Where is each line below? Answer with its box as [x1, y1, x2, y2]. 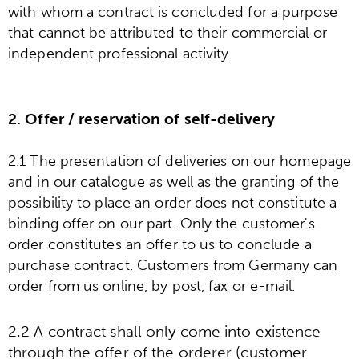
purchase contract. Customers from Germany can [8, 256, 338, 275]
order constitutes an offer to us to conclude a [8, 236, 312, 254]
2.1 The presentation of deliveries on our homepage [8, 152, 352, 171]
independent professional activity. [8, 45, 232, 63]
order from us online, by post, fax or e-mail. [8, 277, 296, 296]
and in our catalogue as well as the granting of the [8, 173, 340, 192]
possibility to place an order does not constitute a [8, 194, 337, 212]
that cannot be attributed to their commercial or [8, 24, 327, 42]
